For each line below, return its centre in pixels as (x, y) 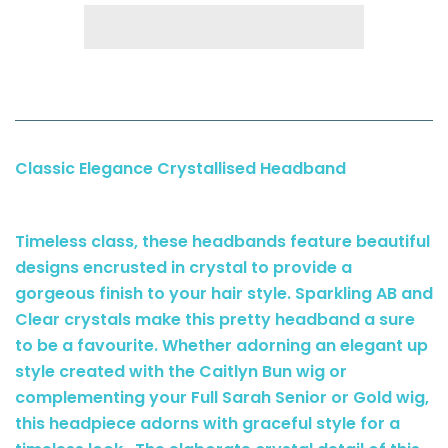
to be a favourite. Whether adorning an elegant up (221, 345)
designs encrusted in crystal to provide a (183, 267)
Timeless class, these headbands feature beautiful (222, 241)
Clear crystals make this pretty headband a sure (215, 319)
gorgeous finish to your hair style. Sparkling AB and (224, 293)
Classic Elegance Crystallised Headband (180, 169)
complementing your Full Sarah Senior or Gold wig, (222, 397)
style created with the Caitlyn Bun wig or (181, 371)
